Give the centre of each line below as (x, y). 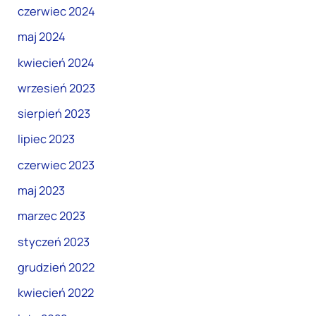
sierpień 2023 (54, 114)
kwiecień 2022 (56, 293)
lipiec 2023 (47, 139)
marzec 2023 (52, 216)
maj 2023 (42, 191)
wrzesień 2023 (57, 88)
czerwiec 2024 (57, 11)
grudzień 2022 (56, 267)
